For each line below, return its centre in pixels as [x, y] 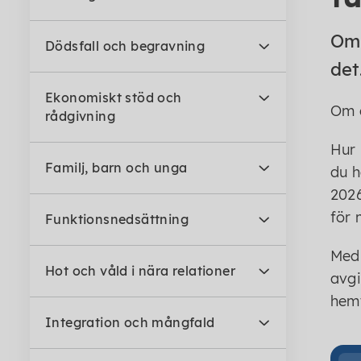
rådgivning [81, 116]
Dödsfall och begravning [125, 46]
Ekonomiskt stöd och [114, 98]
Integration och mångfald [130, 322]
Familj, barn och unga [116, 168]
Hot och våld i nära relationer [140, 271]
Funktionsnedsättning [117, 219]
